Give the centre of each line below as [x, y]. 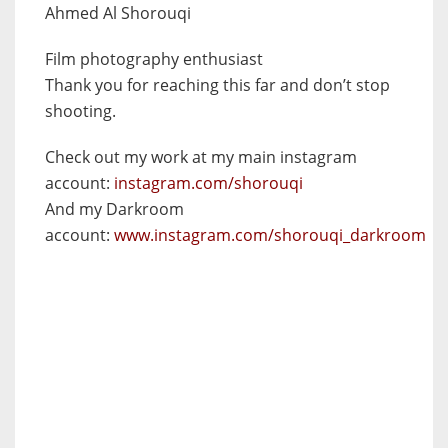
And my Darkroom [114, 209]
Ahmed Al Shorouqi [118, 13]
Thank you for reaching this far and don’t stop [217, 85]
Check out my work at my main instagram [201, 157]
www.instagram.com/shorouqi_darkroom [270, 235]
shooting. [80, 111]
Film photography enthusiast [154, 59]
